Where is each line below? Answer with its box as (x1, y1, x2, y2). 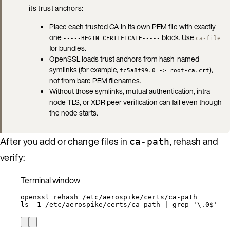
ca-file (196, 34, 221, 42)
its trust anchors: (29, 2, 84, 13)
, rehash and (169, 134, 219, 148)
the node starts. (49, 107, 98, 118)
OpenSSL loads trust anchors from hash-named (49, 53, 199, 64)
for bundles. (49, 42, 86, 53)
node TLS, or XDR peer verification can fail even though (49, 96, 222, 107)
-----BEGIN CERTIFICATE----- (63, 34, 160, 42)
